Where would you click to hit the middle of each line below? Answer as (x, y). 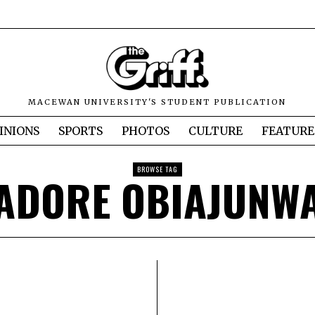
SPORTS (81, 131)
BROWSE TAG (157, 169)
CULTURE (216, 131)
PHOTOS (146, 131)
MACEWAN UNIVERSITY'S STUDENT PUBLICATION (157, 102)
